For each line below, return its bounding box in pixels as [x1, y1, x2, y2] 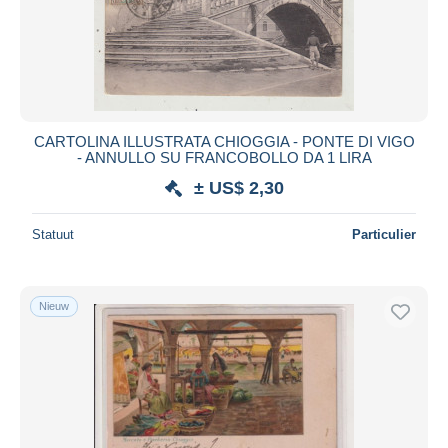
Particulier [352, 226, 416, 242]
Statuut [32, 226, 74, 242]
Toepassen [188, 24, 260, 42]
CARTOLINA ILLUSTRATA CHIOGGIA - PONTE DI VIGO [33, 132, 415, 150]
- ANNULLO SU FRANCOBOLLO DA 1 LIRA [76, 148, 372, 166]
